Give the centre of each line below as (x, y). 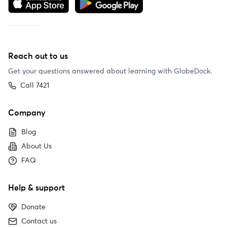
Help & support (36, 188)
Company (27, 113)
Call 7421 (35, 86)
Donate (33, 207)
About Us (36, 146)
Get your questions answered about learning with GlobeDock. (110, 71)
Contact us (39, 221)
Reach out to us (38, 56)
